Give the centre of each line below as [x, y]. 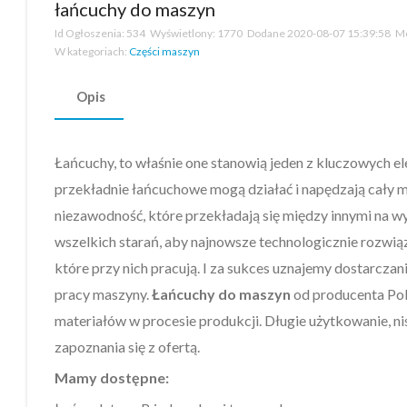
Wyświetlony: [183, 34]
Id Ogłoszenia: [89, 34]
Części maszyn [164, 52]
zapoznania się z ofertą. [129, 347]
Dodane [266, 34]
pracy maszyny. [103, 294]
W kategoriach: [91, 52]
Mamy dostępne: [112, 378]
